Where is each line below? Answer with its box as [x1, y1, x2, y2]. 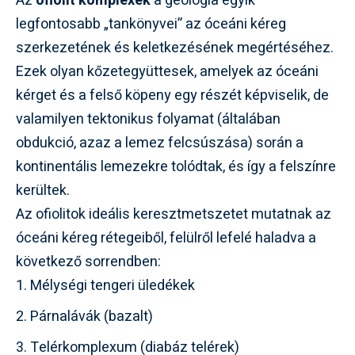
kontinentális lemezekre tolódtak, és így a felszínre [16, 155, 336, 177]
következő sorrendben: [16, 250, 161, 273]
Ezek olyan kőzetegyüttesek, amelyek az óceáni [16, 60, 319, 82]
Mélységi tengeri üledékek [30, 274, 195, 296]
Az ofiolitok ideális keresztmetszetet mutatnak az [16, 203, 331, 225]
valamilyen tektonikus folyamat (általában [16, 108, 281, 130]
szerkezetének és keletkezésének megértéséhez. [16, 36, 334, 59]
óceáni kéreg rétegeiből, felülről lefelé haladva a [16, 227, 316, 249]
